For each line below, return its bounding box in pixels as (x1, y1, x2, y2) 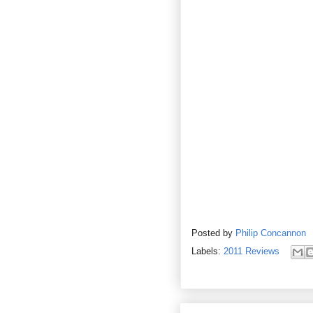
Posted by (191, 228, 235, 239)
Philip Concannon (235, 228, 309, 239)
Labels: (191, 245, 224, 256)
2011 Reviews (224, 245, 279, 256)
